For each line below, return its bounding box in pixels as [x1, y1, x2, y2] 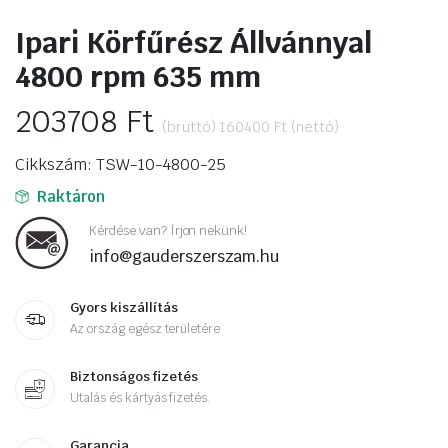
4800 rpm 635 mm [15, 58, 261, 95]
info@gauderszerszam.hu [89, 245, 280, 267]
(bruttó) [161, 118, 220, 136]
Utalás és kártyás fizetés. [70, 390, 211, 407]
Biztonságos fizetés [70, 368, 198, 386]
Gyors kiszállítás [70, 299, 178, 317]
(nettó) [287, 118, 339, 136]
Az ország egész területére [70, 321, 221, 338]
